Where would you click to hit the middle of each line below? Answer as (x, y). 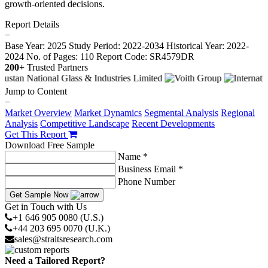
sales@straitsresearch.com (63, 239)
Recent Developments (173, 123)
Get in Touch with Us (46, 206)
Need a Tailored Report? (55, 260)
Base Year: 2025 (37, 45)
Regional (238, 112)
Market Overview (38, 112)
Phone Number (147, 181)
